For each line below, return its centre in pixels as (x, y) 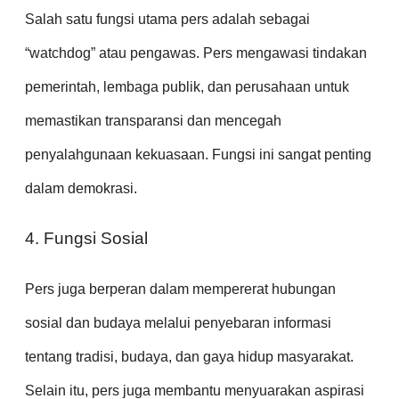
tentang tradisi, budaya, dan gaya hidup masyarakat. (189, 356)
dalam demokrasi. (81, 188)
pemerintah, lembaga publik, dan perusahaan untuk (187, 86)
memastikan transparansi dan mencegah (153, 120)
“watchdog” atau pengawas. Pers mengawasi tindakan (196, 53)
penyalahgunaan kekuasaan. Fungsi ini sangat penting (198, 154)
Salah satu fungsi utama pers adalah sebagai (167, 19)
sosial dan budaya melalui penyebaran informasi (178, 322)
